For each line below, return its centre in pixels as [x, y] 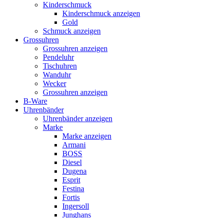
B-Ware [35, 101]
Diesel [72, 162]
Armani [74, 145]
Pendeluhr [58, 57]
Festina [73, 189]
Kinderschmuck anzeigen [101, 13]
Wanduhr [57, 75]
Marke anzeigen [87, 136]
